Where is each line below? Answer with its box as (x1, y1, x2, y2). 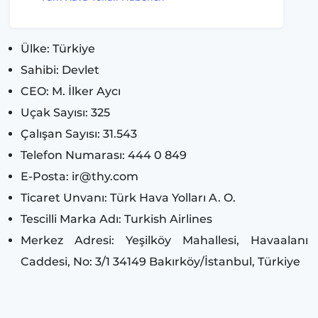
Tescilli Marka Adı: (21, 212, 124, 226)
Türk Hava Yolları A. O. (110, 191, 236, 205)
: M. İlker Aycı (46, 84, 121, 99)
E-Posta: (21, 170, 69, 184)
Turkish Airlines (124, 212, 212, 226)
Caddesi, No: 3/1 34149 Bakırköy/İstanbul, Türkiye (21, 255, 300, 269)
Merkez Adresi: (21, 234, 126, 248)
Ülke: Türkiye (21, 42, 95, 56)
